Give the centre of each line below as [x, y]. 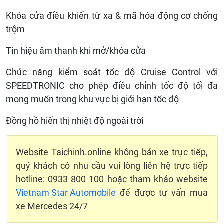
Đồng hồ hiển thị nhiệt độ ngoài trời [75, 120]
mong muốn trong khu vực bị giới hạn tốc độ [92, 99]
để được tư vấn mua [162, 192]
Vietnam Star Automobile [66, 192]
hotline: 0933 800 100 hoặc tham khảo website [112, 179]
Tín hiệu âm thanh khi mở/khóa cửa [76, 50]
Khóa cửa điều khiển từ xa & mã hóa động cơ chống [112, 15]
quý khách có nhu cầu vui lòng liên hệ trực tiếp [112, 165]
